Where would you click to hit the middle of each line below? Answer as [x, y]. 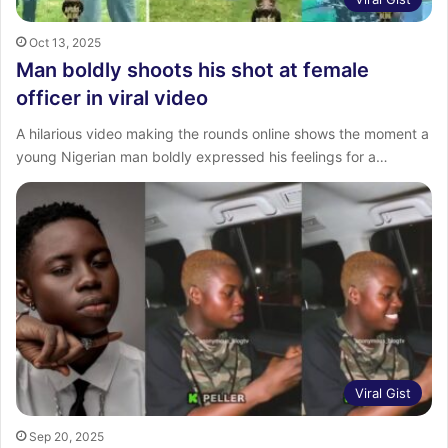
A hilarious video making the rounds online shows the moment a [222, 133]
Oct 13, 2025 [65, 42]
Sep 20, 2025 [66, 437]
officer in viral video [112, 97]
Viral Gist [383, 393]
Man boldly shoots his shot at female [192, 69]
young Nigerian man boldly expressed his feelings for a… [202, 156]
